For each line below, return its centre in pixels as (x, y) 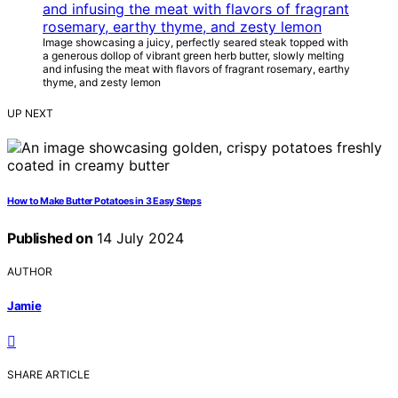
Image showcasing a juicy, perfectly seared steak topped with (195, 43)
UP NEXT (30, 114)
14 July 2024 (139, 239)
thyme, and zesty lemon (102, 83)
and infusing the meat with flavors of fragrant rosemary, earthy (196, 69)
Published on (50, 239)
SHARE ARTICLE (48, 374)
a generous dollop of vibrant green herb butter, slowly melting (193, 56)
